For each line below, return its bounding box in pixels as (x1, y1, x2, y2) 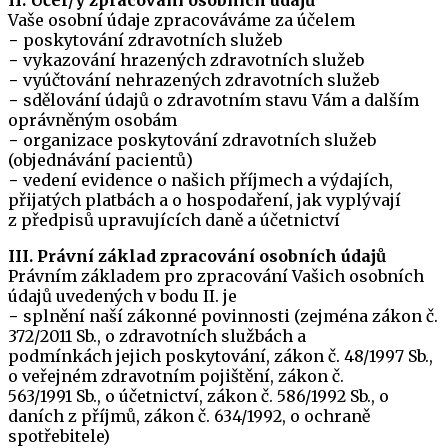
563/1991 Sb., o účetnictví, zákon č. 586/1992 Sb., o (8, 386, 389, 406)
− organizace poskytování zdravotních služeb (8, 130, 376, 150)
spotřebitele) (8, 426, 110, 446)
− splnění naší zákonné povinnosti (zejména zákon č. (8, 306, 438, 326)
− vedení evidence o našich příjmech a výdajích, (8, 170, 393, 190)
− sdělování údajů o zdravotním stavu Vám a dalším (8, 90, 419, 110)
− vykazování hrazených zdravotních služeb (8, 50, 364, 70)
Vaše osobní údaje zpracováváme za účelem (8, 10, 355, 30)
